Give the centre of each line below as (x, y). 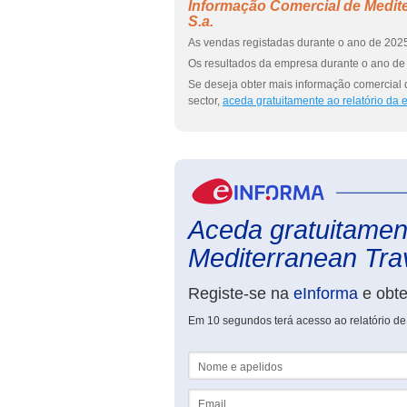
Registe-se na (241, 293)
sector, (205, 101)
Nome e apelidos (230, 358)
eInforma (326, 293)
